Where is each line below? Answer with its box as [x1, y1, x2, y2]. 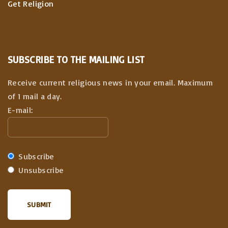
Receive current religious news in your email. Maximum [8, 77, 213, 88]
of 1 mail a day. [8, 91, 62, 102]
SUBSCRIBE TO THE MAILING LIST [8, 53, 145, 66]
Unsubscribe [16, 165, 64, 176]
